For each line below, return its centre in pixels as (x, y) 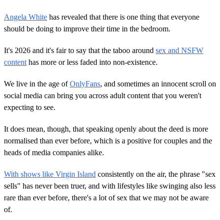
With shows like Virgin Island (50, 174)
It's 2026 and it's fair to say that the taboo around (80, 50)
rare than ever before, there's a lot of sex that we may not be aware (106, 197)
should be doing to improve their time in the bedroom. (87, 28)
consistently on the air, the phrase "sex (156, 174)
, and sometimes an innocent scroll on (158, 83)
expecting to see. (30, 107)
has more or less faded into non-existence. (92, 62)
